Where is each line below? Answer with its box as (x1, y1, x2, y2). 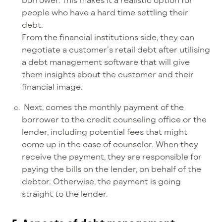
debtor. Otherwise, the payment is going (22, 176, 181, 186)
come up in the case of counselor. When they (22, 139, 198, 149)
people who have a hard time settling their (22, 7, 188, 17)
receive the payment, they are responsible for (22, 152, 202, 162)
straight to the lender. (22, 189, 108, 199)
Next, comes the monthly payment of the (22, 102, 184, 112)
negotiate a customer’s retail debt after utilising (22, 45, 210, 55)
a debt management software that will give (22, 57, 190, 67)
